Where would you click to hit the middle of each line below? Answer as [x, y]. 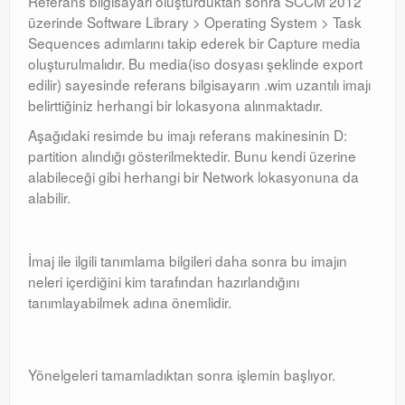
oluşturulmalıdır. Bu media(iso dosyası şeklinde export [195, 63]
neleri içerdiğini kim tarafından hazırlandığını [164, 281]
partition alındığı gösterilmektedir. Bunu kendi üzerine [192, 155]
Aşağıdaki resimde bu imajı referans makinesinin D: [188, 135]
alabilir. [49, 197]
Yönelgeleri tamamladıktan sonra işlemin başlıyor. [182, 374]
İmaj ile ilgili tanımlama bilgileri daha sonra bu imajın [188, 260]
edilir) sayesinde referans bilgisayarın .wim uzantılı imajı [199, 84]
